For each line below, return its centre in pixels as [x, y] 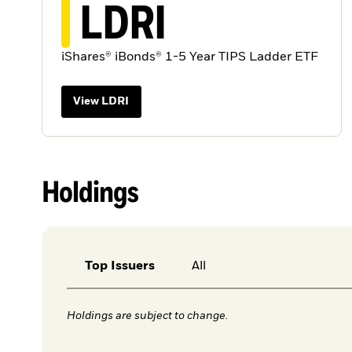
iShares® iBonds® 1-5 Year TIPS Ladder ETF [189, 58]
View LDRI [101, 102]
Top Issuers [119, 266]
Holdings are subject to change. [147, 315]
